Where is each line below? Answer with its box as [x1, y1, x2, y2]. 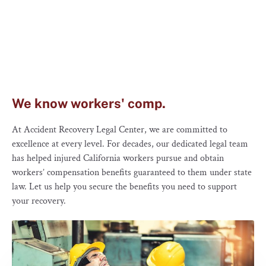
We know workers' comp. [12, 95, 166, 111]
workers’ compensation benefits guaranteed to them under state [12, 166, 252, 179]
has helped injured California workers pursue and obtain [12, 151, 224, 164]
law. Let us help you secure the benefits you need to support [12, 180, 237, 193]
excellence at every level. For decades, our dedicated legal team [12, 137, 248, 150]
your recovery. [12, 194, 66, 207]
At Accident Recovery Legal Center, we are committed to [12, 123, 227, 136]
